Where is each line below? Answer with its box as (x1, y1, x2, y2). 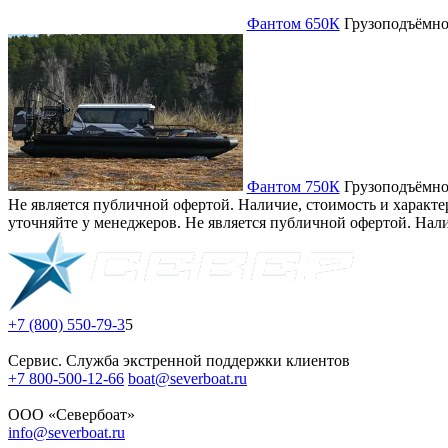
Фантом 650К (246, 14, 340, 32)
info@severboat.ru (8, 424, 125, 442)
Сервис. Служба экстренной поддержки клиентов (8, 352, 350, 370)
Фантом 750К (246, 177, 340, 195)
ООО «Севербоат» (8, 406, 139, 424)
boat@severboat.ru (128, 370, 247, 388)
